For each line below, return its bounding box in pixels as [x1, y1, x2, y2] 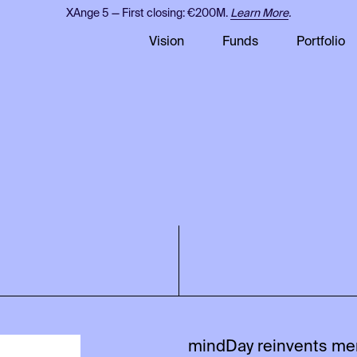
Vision [149, 33, 184, 49]
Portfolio [296, 33, 345, 49]
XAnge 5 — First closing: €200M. [66, 6, 230, 20]
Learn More [230, 6, 288, 20]
